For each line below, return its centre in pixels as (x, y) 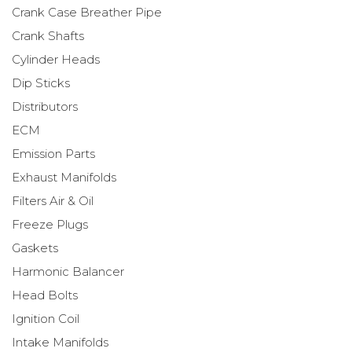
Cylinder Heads (56, 59)
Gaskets (35, 247)
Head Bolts (45, 295)
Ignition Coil (46, 318)
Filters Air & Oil (53, 200)
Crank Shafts (48, 35)
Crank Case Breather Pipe (87, 12)
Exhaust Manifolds (64, 177)
